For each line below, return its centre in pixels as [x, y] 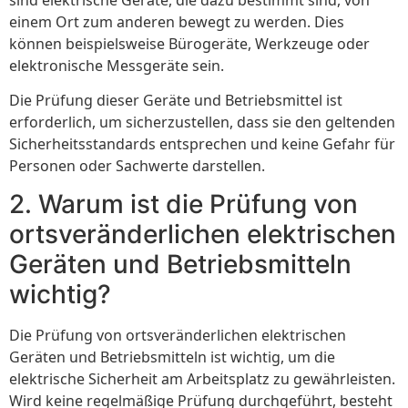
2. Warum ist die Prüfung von [184, 204]
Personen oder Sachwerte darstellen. [137, 165]
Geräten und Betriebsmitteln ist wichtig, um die [172, 357]
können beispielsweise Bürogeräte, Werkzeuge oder [189, 43]
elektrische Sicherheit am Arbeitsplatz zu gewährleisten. [202, 379]
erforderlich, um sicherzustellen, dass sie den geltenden [202, 122]
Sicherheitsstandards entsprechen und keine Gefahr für [202, 143]
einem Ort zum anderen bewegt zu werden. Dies [177, 21]
